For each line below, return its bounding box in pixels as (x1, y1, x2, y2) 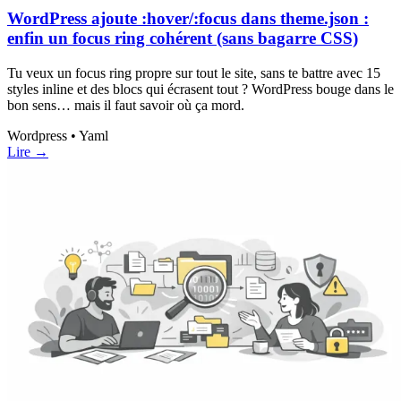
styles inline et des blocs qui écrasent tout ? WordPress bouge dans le (7, 81, 394, 97)
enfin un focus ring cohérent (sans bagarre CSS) (7, 29, 358, 48)
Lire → (7, 143, 48, 159)
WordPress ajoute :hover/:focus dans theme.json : (7, 9, 369, 29)
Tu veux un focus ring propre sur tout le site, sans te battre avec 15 (7, 64, 380, 81)
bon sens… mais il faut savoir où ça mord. (7, 97, 244, 113)
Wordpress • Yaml (7, 127, 108, 143)
